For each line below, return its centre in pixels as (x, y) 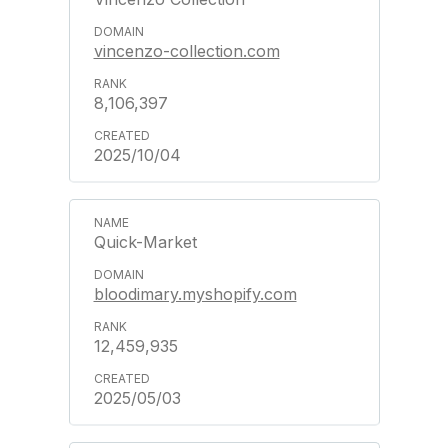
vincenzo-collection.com (186, 50)
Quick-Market (145, 241)
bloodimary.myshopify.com (195, 293)
